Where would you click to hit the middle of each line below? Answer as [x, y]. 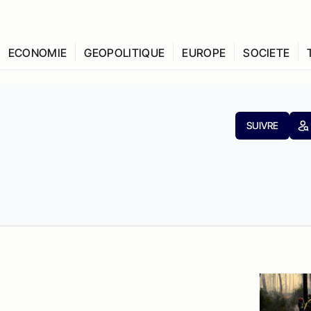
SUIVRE [262, 125]
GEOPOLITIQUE [125, 53]
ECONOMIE [37, 53]
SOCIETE [267, 53]
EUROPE [204, 53]
